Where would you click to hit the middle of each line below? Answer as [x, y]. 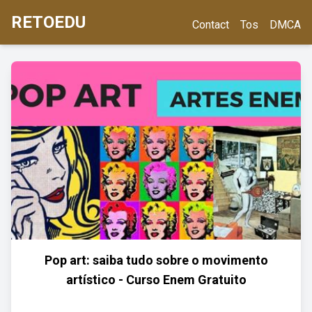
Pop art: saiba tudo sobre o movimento [156, 260]
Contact [211, 25]
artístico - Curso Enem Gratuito [156, 280]
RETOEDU [48, 22]
